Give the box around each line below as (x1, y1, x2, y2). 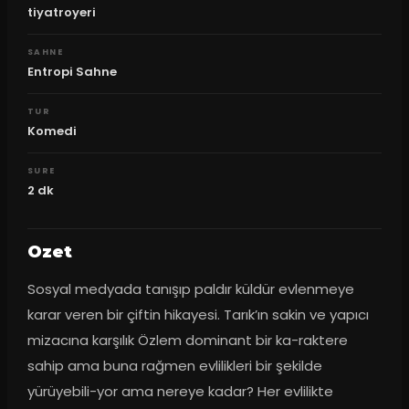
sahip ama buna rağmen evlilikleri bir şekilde (26, 356, 322, 376)
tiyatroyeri (26, 3, 96, 21)
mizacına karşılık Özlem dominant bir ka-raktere (26, 330, 348, 351)
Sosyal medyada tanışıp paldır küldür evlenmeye (26, 279, 354, 299)
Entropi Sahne (26, 62, 117, 80)
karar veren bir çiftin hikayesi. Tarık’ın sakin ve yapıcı (26, 305, 369, 325)
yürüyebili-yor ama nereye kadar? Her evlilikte (26, 382, 333, 402)
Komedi (26, 121, 77, 140)
